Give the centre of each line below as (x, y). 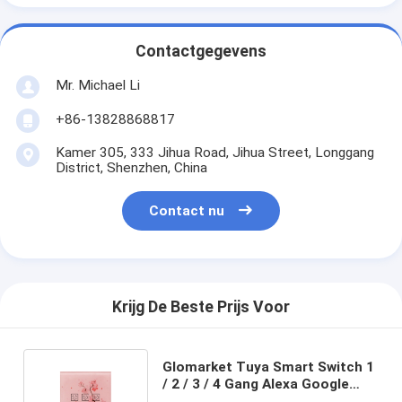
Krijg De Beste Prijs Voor (201, 307)
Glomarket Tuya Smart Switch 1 (268, 367)
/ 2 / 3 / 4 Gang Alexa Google (255, 384)
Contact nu (187, 211)
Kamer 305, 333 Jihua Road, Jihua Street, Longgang (214, 152)
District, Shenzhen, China (131, 167)
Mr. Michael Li (97, 85)
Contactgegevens (201, 52)
